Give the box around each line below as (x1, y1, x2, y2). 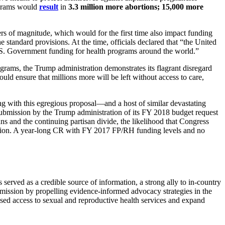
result (39, 2, 58, 11)
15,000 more (162, 2, 203, 11)
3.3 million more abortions (68, 2, 157, 11)
